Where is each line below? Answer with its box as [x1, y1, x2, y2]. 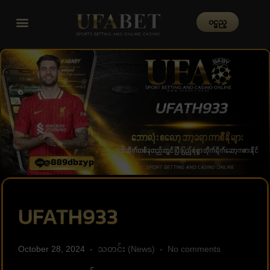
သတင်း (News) [98, 243, 155, 254]
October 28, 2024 [18, 243, 85, 254]
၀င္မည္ [209, 17, 227, 27]
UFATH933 [18, 199, 118, 233]
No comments [168, 243, 221, 254]
